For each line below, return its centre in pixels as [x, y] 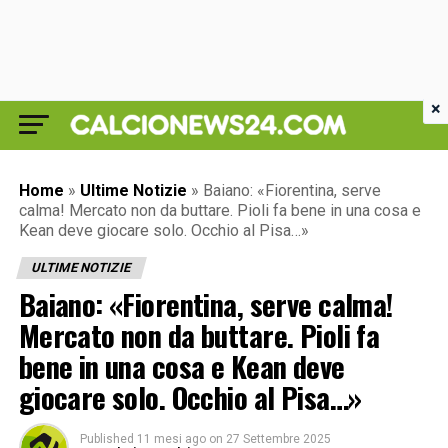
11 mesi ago [171, 439]
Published [106, 439]
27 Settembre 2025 [278, 439]
